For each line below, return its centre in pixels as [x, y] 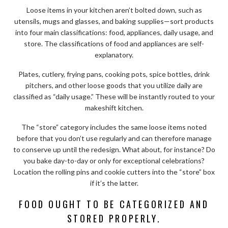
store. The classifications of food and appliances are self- [114, 43]
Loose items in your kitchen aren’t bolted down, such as [114, 10]
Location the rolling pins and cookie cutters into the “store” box [114, 172]
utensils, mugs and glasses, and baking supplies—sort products [114, 21]
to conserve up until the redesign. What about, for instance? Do [114, 149]
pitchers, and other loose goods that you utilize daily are [114, 85]
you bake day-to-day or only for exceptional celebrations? [114, 160]
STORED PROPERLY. [114, 218]
